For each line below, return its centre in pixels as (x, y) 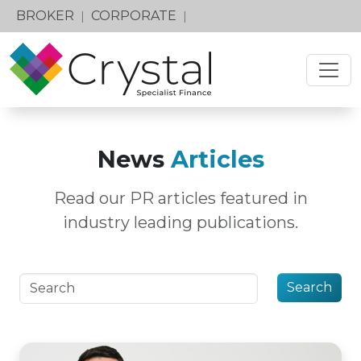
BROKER (45, 16)
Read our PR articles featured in (180, 198)
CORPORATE (134, 16)
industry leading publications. (180, 222)
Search (309, 287)
